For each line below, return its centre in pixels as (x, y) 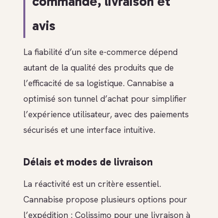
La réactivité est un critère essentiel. (92, 183)
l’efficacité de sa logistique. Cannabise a (99, 83)
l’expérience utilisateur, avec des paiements (106, 114)
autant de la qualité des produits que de (99, 67)
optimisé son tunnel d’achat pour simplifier (105, 98)
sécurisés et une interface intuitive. (89, 129)
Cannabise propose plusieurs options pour (105, 199)
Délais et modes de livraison (88, 162)
